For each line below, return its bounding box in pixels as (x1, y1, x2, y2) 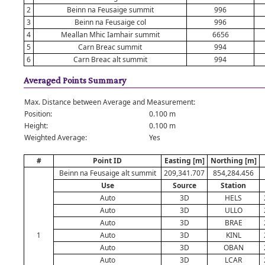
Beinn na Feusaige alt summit (59, 168, 156, 178)
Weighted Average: (24, 132, 87, 143)
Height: (24, 121, 48, 131)
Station (221, 180, 246, 190)
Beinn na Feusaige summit (66, 5, 154, 15)
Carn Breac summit (78, 42, 142, 52)
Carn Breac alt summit (73, 54, 147, 64)
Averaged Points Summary (24, 75, 126, 85)
